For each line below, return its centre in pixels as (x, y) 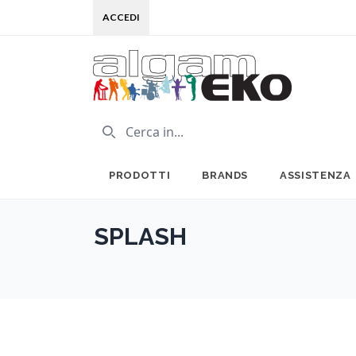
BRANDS (225, 175)
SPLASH (140, 236)
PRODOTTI (140, 175)
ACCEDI (121, 17)
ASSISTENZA (315, 175)
